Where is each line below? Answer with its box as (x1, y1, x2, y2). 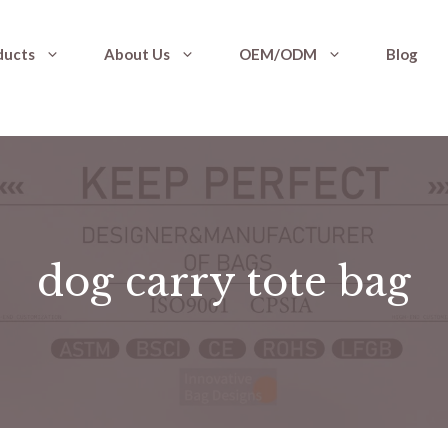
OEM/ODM (238, 45, 317, 63)
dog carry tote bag (37, 257, 411, 307)
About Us (103, 45, 170, 63)
